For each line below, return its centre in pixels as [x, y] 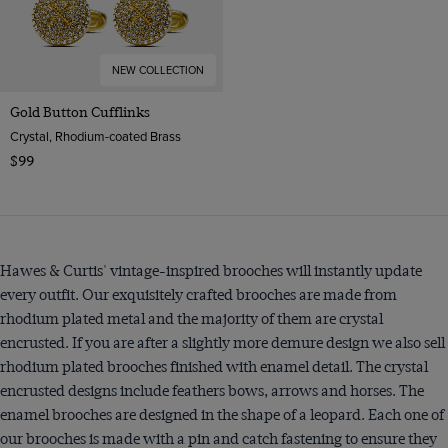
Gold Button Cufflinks [80, 111]
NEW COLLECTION [158, 69]
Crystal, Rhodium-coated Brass [95, 135]
